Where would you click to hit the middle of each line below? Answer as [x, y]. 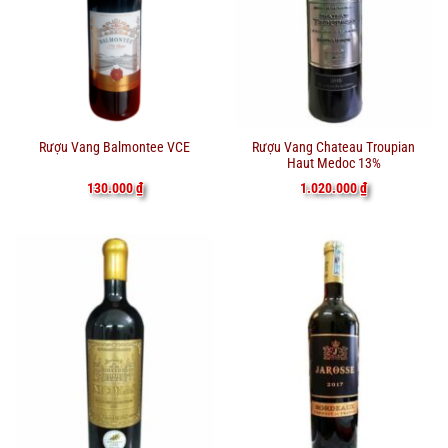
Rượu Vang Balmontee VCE [114, 147]
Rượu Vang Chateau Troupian [333, 146]
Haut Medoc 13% [333, 162]
